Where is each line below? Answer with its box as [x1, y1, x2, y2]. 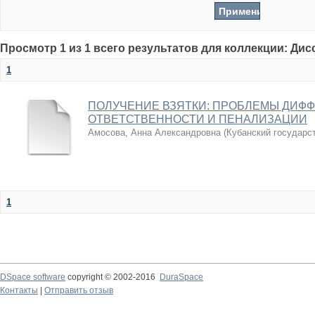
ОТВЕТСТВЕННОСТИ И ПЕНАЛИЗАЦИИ [88, 113, 307, 125]
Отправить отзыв [44, 285, 113, 295]
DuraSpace [160, 272, 203, 282]
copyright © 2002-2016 [65, 272, 160, 282]
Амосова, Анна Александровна [88, 127, 221, 138]
